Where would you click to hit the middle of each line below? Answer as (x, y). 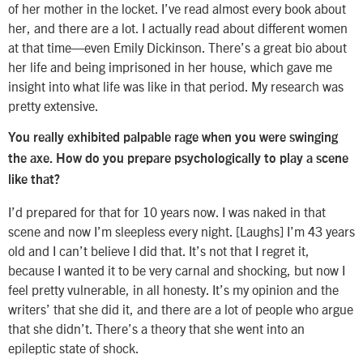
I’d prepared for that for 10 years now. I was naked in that (167, 211)
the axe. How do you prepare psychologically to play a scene (178, 159)
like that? (34, 180)
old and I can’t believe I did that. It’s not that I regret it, (159, 250)
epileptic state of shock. (74, 347)
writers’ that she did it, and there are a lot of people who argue (181, 308)
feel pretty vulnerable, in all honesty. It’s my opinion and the (173, 289)
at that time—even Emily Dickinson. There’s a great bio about (177, 47)
